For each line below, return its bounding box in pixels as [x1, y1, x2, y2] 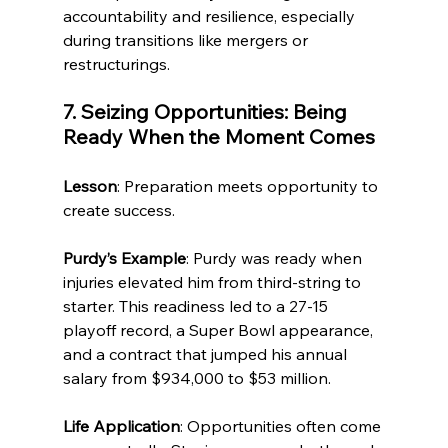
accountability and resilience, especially [62, 6, 359, 27]
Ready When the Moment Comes [62, 124, 375, 150]
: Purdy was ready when [185, 248, 366, 269]
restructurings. [62, 54, 170, 75]
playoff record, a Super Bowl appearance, [62, 320, 377, 341]
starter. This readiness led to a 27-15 [62, 296, 332, 317]
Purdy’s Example [62, 248, 186, 269]
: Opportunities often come [179, 416, 385, 437]
